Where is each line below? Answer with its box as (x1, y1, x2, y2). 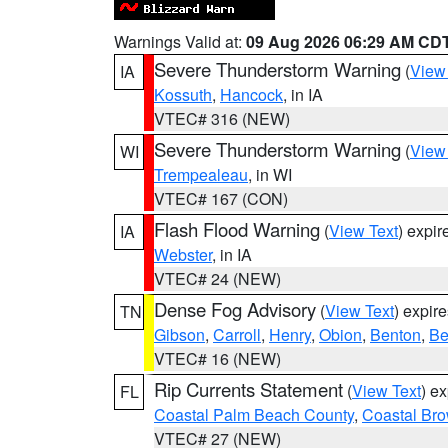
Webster (154, 243, 212, 266)
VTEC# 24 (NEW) (154, 267, 281, 290)
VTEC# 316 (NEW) (154, 107, 290, 130)
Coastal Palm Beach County (154, 403, 354, 426)
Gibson (154, 323, 205, 346)
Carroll (213, 323, 261, 346)
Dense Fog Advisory (154, 296, 316, 322)
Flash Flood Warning (154, 216, 320, 242)
